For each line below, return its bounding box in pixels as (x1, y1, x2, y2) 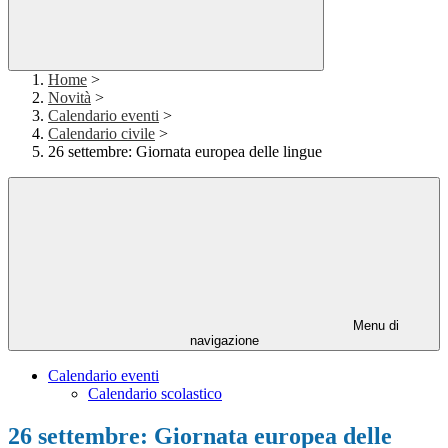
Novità (48, 89, 91, 107)
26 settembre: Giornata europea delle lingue (48, 143, 322, 161)
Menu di (349, 318, 399, 334)
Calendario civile (48, 125, 155, 143)
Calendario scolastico (88, 385, 222, 403)
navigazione (189, 333, 259, 349)
